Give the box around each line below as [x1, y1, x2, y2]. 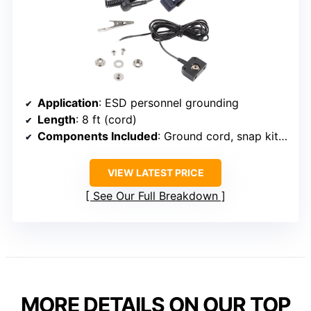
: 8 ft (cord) [76, 112, 137, 127]
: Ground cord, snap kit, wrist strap [158, 129, 278, 144]
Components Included [37, 129, 158, 144]
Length [37, 112, 76, 127]
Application [37, 96, 99, 110]
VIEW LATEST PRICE [107, 167, 204, 179]
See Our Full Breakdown [93, 189, 218, 203]
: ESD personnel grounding [99, 96, 239, 110]
